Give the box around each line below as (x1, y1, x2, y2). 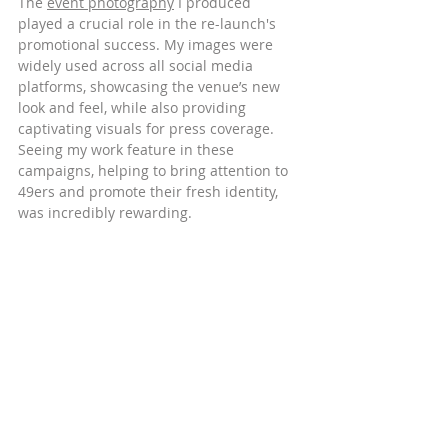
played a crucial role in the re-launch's (18, 14, 280, 34)
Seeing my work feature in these (18, 140, 238, 160)
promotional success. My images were (18, 35, 277, 55)
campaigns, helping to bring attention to (18, 161, 292, 181)
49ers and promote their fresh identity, (18, 182, 282, 202)
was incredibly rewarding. (18, 203, 192, 223)
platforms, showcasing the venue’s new (18, 77, 284, 97)
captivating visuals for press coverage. (18, 119, 278, 139)
